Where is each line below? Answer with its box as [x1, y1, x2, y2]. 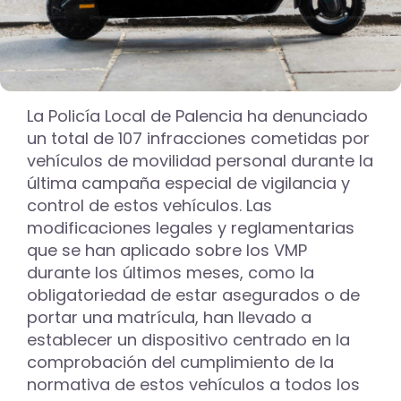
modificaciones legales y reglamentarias [27, 216, 354, 239]
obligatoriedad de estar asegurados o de [27, 283, 360, 306]
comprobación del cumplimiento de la [27, 350, 334, 373]
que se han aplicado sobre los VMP [27, 238, 307, 261]
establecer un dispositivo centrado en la [27, 328, 350, 351]
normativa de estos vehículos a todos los [27, 372, 360, 396]
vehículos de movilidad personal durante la [27, 149, 373, 172]
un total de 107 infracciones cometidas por [27, 126, 370, 149]
